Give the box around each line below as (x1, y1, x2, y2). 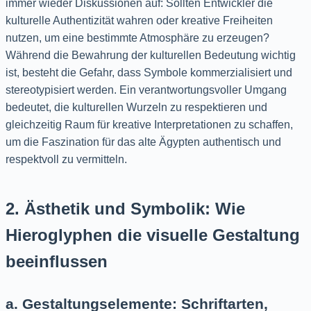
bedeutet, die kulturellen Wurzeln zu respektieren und (6, 101, 267, 113)
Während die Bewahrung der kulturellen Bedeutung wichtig (6, 49, 296, 61)
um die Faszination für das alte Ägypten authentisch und (6, 135, 281, 148)
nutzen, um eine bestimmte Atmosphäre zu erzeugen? (6, 31, 269, 44)
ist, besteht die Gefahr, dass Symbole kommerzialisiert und (6, 66, 292, 78)
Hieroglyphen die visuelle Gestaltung (6, 225, 300, 244)
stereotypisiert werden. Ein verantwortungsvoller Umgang (6, 83, 287, 96)
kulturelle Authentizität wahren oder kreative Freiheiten (6, 14, 273, 26)
